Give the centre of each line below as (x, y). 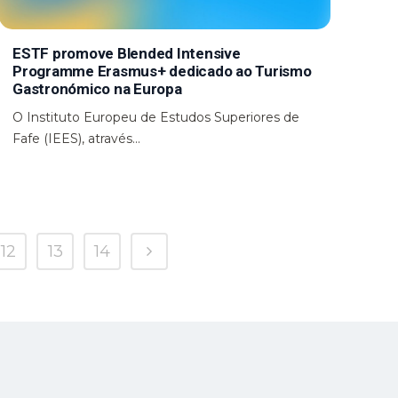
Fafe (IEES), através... (77, 138)
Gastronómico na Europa (97, 88)
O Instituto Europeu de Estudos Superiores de (156, 117)
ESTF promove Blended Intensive (127, 53)
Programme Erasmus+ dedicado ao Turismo (162, 71)
